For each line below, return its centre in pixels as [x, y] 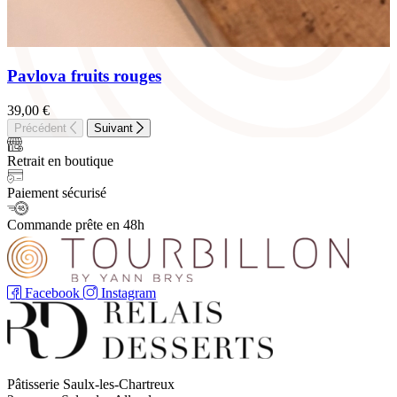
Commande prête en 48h [76, 225]
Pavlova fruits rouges [84, 76]
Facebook [52, 293]
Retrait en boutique [60, 161]
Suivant [114, 128]
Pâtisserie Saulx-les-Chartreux [91, 385]
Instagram [128, 293]
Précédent [40, 128]
